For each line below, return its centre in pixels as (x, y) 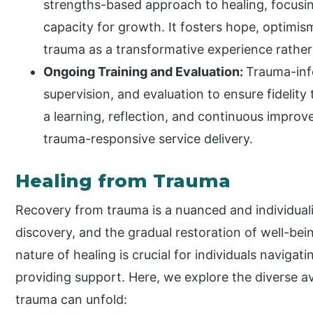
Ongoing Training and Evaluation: (145, 71)
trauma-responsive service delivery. (148, 138)
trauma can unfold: (72, 299)
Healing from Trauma (123, 181)
